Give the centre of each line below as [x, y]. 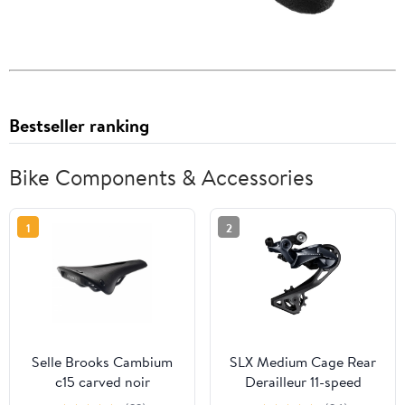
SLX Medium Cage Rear [303, 362]
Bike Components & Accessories [161, 178]
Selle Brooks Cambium [102, 362]
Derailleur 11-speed [303, 382]
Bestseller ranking [79, 126]
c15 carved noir [102, 382]
